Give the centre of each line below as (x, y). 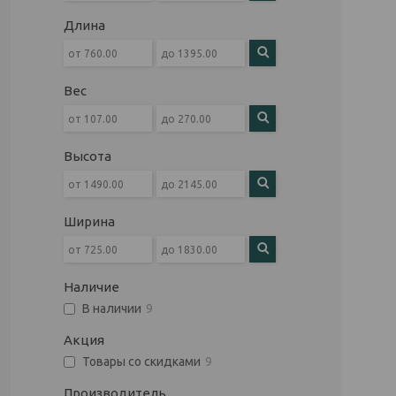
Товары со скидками (141, 362)
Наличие (91, 287)
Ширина (89, 221)
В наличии (112, 309)
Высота (88, 156)
